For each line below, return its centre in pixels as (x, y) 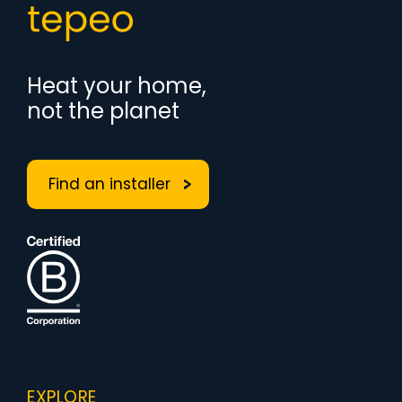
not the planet (103, 111)
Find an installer (112, 184)
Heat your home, (117, 86)
